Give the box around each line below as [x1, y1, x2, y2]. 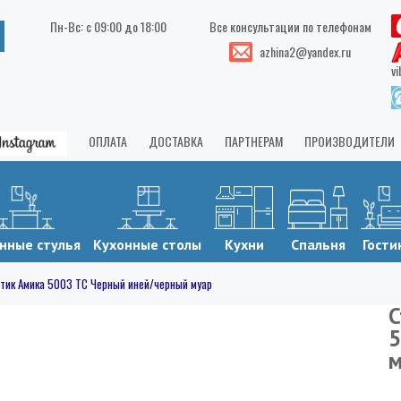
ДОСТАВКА [149, 132, 203, 150]
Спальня [290, 235, 346, 253]
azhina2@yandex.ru [260, 42, 351, 61]
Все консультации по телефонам [209, 17, 371, 36]
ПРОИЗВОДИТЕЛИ [304, 132, 395, 150]
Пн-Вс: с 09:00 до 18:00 [50, 17, 166, 36]
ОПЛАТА [89, 132, 127, 150]
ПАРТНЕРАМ [225, 132, 283, 150]
